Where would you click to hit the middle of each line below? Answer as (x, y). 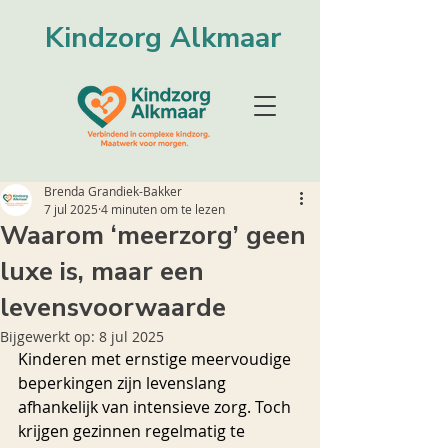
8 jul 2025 (131, 336)
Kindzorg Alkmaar (163, 38)
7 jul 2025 (71, 209)
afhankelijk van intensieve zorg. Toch (156, 407)
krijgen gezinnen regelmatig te (133, 431)
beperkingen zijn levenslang (124, 383)
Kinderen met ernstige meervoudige (156, 359)
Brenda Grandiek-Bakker (113, 191)
